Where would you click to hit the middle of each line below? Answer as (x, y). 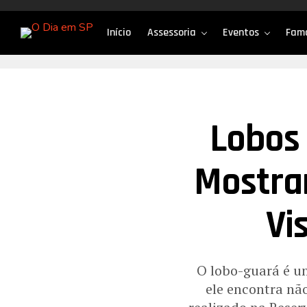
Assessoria (172, 33)
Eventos (241, 33)
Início (119, 33)
